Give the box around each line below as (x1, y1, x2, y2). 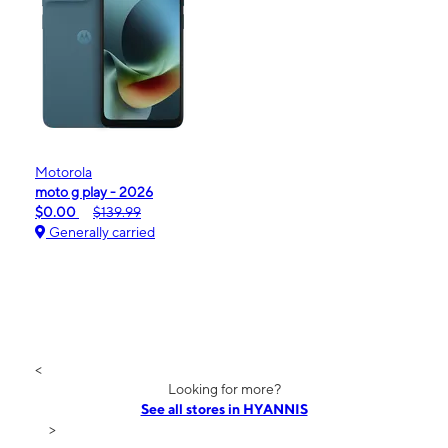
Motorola (35, 163, 92, 180)
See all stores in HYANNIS (140, 400, 308, 417)
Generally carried (46, 223, 155, 240)
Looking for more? (167, 380, 281, 397)
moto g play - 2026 (35, 183, 153, 200)
